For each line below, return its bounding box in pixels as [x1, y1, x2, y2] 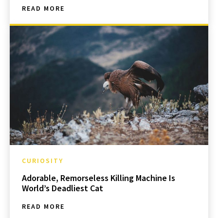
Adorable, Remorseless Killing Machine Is [22, 172, 175, 183]
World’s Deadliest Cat [22, 182, 103, 194]
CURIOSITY [22, 156, 63, 165]
